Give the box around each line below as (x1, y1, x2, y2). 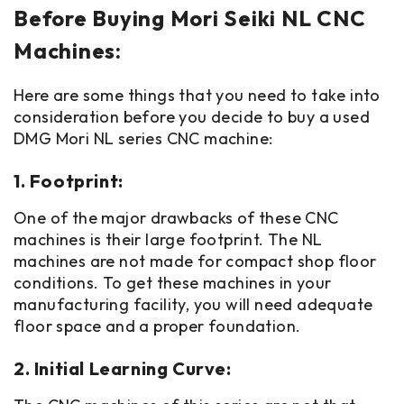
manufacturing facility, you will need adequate (14, 294, 373, 315)
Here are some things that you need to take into (14, 85, 381, 106)
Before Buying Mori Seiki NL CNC (14, 5, 366, 32)
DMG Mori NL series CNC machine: (14, 128, 277, 149)
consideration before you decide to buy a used (14, 106, 370, 127)
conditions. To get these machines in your (14, 272, 332, 293)
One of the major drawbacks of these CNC (14, 207, 339, 228)
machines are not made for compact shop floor (14, 251, 377, 271)
